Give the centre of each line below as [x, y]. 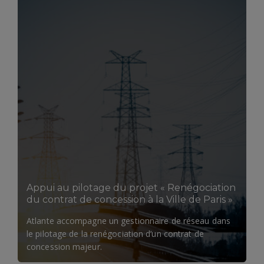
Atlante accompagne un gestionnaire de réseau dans [128, 221]
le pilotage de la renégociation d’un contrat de [115, 234]
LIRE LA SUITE [124, 127]
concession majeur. [64, 247]
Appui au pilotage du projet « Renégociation [131, 188]
